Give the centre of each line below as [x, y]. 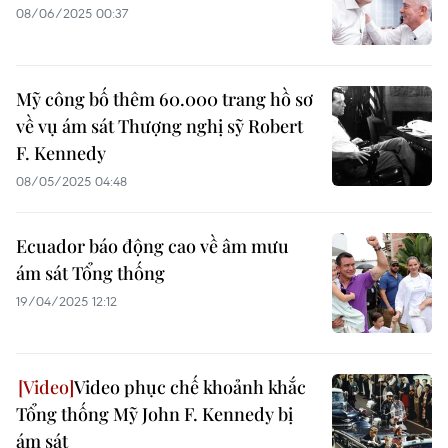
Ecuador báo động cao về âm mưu [152, 246]
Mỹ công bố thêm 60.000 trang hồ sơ [164, 99]
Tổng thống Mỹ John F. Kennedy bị [154, 414]
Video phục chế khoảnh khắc [190, 387]
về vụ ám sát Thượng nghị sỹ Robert [159, 126]
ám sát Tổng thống [90, 273]
